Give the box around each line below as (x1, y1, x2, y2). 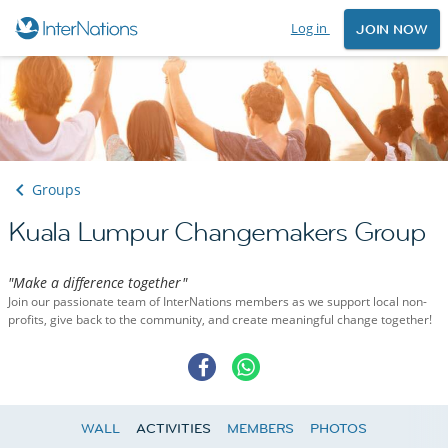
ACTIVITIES (135, 419, 211, 438)
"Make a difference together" (8, 273, 187, 293)
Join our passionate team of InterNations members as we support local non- (8, 293, 427, 311)
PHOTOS (310, 419, 367, 438)
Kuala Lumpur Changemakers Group (8, 215, 426, 250)
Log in (290, 19, 330, 37)
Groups (32, 180, 81, 200)
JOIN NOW (355, 20, 428, 39)
